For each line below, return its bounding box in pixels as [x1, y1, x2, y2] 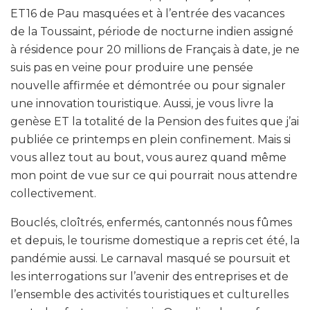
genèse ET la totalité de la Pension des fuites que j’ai [10, 114, 299, 128]
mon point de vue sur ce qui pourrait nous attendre [10, 168, 298, 182]
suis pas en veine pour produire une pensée [10, 60, 253, 74]
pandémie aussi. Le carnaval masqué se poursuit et [10, 251, 291, 265]
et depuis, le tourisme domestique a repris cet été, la [10, 233, 300, 247]
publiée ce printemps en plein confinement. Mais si [10, 132, 291, 146]
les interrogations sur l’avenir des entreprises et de [10, 269, 289, 283]
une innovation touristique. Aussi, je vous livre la [10, 96, 273, 110]
